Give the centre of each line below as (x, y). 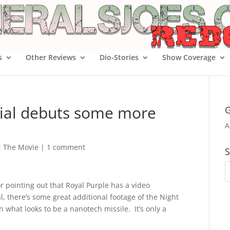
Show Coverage (189, 57)
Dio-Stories (119, 57)
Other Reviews (51, 57)
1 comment (66, 147)
